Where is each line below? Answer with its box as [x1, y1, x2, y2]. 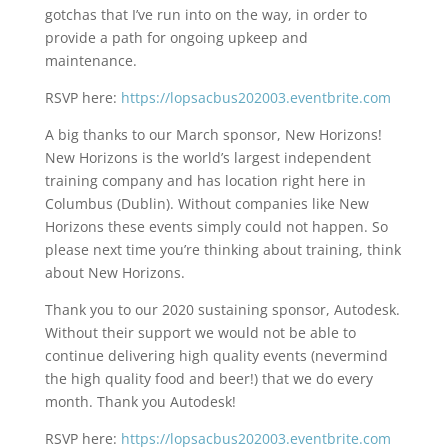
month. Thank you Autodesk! [44, 392, 236, 411]
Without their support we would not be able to [44, 323, 356, 342]
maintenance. [44, 51, 137, 70]
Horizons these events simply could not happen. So [44, 217, 388, 236]
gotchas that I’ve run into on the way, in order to [44, 5, 367, 24]
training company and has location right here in [44, 171, 366, 190]
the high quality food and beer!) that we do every [44, 369, 373, 388]
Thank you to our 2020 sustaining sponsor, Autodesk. [44, 300, 400, 319]
